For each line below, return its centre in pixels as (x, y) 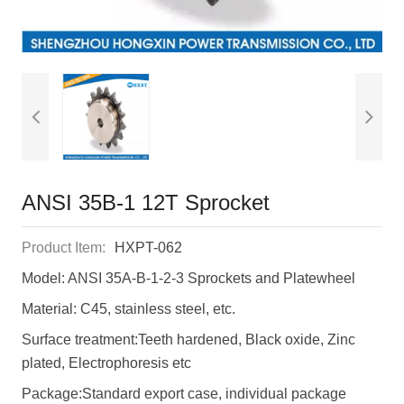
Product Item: (64, 247)
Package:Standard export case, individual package (184, 393)
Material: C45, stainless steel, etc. (129, 308)
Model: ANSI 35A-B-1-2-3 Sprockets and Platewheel (188, 278)
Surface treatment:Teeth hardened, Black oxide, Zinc (188, 339)
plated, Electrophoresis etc (106, 363)
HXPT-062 (148, 247)
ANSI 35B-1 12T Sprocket (146, 202)
